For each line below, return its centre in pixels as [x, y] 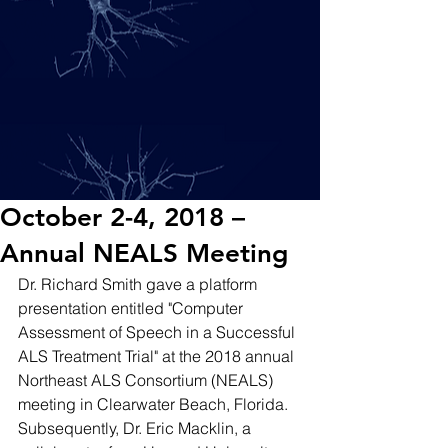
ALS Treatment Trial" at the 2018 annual [158, 356]
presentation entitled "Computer [132, 308]
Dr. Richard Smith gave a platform [139, 284]
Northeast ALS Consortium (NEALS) [147, 380]
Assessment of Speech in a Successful [158, 332]
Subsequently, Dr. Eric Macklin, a [136, 428]
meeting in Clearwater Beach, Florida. [155, 404]
